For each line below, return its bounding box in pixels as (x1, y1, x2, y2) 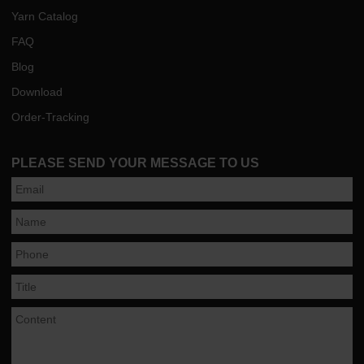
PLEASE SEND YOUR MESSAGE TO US (11, 154, 260, 170)
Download (11, 84, 63, 98)
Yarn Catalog (11, 9, 79, 23)
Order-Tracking (11, 110, 90, 123)
